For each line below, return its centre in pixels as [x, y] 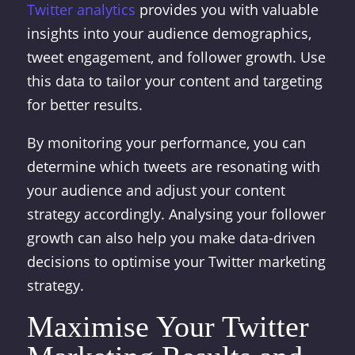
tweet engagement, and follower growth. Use [176, 57]
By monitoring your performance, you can [166, 143]
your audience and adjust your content [156, 190]
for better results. [84, 105]
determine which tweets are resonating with [173, 166]
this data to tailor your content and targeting [174, 81]
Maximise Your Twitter [168, 326]
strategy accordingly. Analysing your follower [176, 214]
